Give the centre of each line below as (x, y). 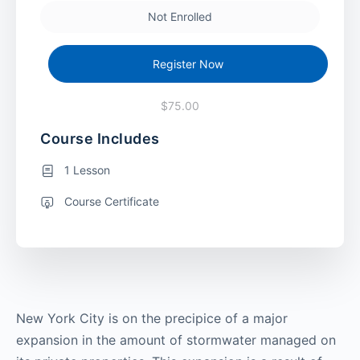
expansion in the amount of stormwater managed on (176, 340)
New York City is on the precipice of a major (152, 318)
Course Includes (100, 138)
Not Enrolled (180, 16)
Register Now (188, 63)
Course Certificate (112, 201)
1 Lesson (87, 170)
